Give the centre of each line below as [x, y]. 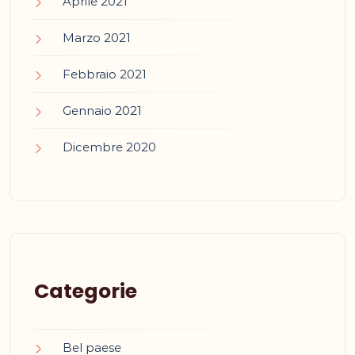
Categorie [86, 292]
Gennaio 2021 [102, 111]
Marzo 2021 [97, 38]
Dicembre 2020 [109, 147]
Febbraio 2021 [105, 74]
